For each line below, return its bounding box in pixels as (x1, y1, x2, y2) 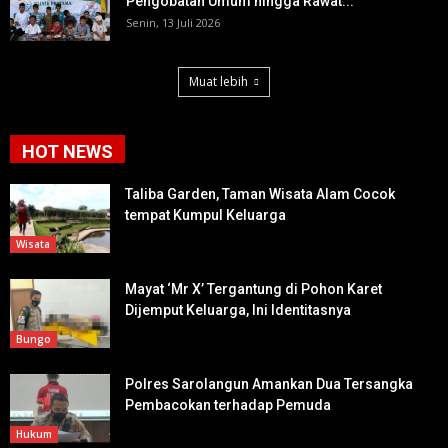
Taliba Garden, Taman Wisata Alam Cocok (125, 186, 395, 203)
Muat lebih (189, 73, 248, 91)
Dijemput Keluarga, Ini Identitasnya (125, 302, 351, 319)
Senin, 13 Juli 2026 (126, 15, 220, 31)
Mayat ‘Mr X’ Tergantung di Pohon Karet (125, 281, 382, 298)
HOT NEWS (22, 141, 113, 163)
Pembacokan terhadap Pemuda (125, 397, 331, 414)
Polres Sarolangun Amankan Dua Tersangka (125, 376, 413, 393)
